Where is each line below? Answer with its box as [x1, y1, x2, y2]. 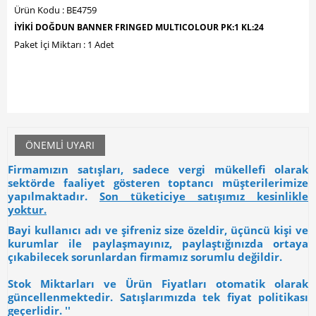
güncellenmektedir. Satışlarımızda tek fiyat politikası [8, 289, 308, 304]
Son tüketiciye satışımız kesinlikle [99, 188, 308, 203]
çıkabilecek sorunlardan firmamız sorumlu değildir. [8, 249, 282, 264]
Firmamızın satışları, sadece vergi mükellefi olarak [8, 162, 308, 176]
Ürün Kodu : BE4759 [14, 3, 97, 16]
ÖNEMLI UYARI [25, 138, 95, 152]
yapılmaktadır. [8, 188, 99, 203]
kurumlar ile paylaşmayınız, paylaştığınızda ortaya [8, 236, 308, 250]
